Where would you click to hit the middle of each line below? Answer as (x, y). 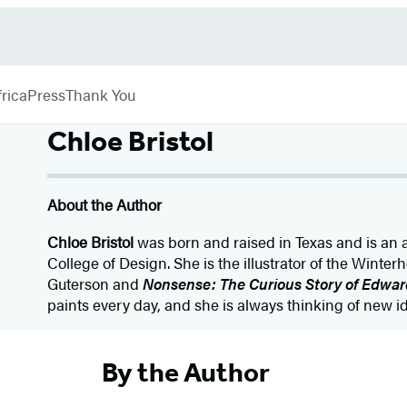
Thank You (100, 94)
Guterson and (95, 283)
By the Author (185, 372)
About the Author (105, 204)
